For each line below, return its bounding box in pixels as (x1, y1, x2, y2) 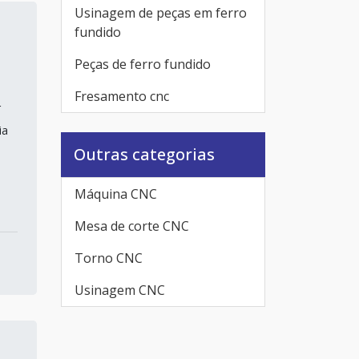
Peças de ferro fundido (75, 55, 211, 73)
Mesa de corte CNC (75, 217, 189, 235)
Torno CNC (75, 249, 143, 267)
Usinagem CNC (75, 281, 165, 299)
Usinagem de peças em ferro (75, 4, 247, 22)
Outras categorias (74, 143, 215, 165)
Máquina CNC (75, 185, 157, 203)
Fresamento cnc (75, 87, 169, 105)
